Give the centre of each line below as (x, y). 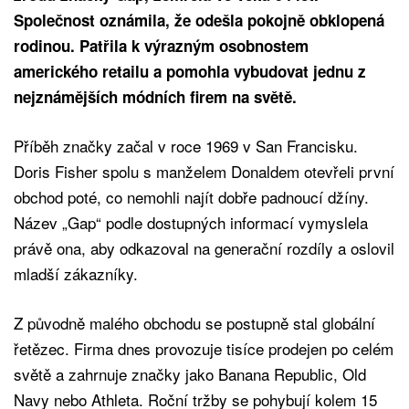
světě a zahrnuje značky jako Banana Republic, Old (190, 374)
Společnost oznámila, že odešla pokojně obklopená (199, 21)
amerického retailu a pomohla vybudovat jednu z (190, 72)
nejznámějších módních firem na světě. (155, 97)
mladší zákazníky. (76, 274)
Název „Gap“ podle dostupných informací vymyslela (191, 223)
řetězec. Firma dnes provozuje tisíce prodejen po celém (204, 349)
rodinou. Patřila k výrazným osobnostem (161, 46)
